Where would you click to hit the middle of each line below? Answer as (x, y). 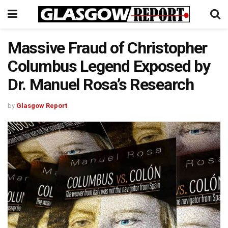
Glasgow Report (42, 105)
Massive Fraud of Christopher (108, 48)
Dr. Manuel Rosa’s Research (101, 84)
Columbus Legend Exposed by (109, 66)
